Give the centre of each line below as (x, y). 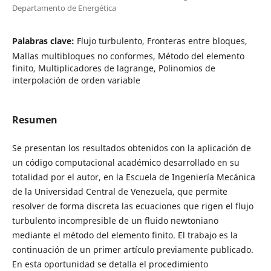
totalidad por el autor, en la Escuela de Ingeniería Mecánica (133, 177)
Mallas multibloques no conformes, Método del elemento (128, 56)
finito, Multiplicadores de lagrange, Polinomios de (113, 68)
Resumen (34, 119)
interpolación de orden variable (76, 80)
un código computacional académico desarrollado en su (126, 162)
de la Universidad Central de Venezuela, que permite (119, 191)
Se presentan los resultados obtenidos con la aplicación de (131, 148)
